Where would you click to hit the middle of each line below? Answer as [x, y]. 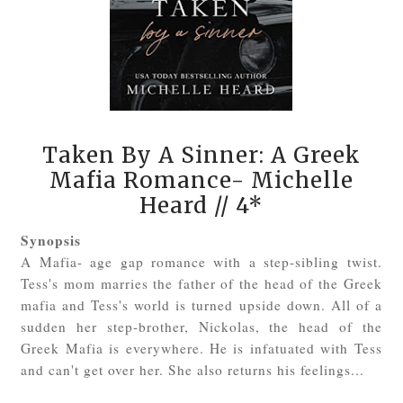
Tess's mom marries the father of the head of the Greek [201, 283]
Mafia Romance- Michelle [201, 180]
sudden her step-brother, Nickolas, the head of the [201, 326]
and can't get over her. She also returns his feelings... [196, 369]
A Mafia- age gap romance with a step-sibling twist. [201, 261]
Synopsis [51, 240]
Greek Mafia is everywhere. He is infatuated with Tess [201, 348]
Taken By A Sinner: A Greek [201, 155]
